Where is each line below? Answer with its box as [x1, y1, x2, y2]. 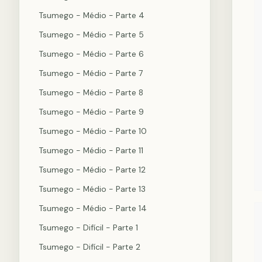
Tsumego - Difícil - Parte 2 [39, 242, 140, 252]
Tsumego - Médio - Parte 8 [39, 87, 143, 98]
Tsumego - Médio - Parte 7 [39, 68, 143, 78]
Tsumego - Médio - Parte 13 [39, 184, 146, 194]
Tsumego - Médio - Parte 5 [39, 29, 144, 40]
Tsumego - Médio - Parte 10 [39, 126, 147, 136]
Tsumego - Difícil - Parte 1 [39, 222, 138, 233]
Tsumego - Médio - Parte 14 [39, 203, 147, 213]
